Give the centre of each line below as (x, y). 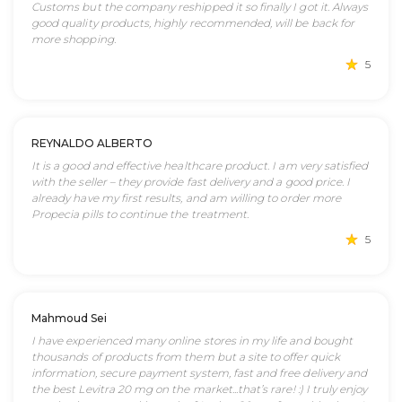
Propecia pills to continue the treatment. (140, 214)
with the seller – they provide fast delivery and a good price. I (191, 182)
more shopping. (74, 39)
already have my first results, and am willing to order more (186, 198)
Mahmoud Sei (69, 318)
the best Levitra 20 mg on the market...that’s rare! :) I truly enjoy (200, 389)
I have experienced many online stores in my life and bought (192, 341)
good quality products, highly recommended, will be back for (193, 23)
